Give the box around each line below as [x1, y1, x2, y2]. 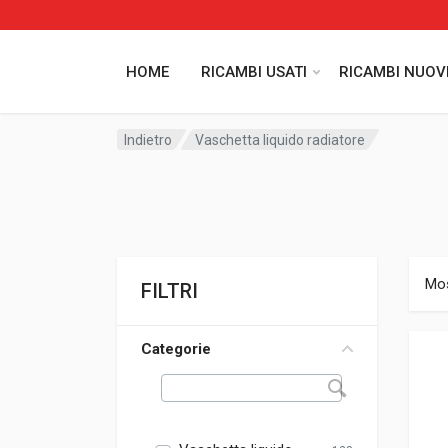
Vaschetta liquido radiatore [195, 131, 366, 148]
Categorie [141, 340, 211, 358]
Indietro [124, 131, 172, 148]
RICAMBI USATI [201, 62, 307, 81]
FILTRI [141, 279, 198, 303]
